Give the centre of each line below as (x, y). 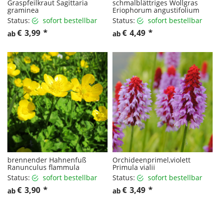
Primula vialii (134, 167)
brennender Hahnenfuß (47, 160)
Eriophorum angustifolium (156, 10)
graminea (23, 10)
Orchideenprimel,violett (151, 160)
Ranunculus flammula (43, 167)
